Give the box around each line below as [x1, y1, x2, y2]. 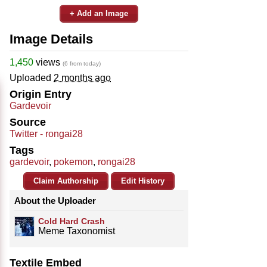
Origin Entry [10, 88, 72, 100]
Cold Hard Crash [38, 216, 105, 226]
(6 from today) [63, 60, 101, 67]
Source [10, 116, 46, 128]
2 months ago [54, 72, 111, 83]
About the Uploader [14, 195, 96, 206]
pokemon [54, 156, 93, 167]
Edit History [121, 176, 164, 185]
